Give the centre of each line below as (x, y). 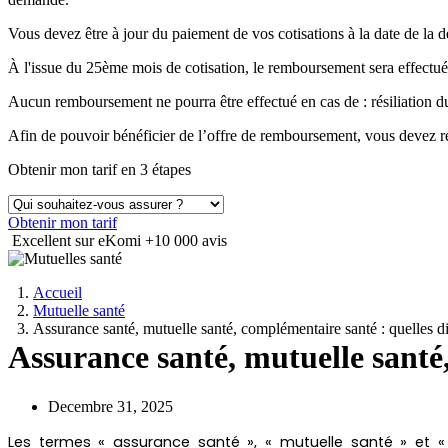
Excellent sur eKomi (78, 240)
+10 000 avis (186, 240)
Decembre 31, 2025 (110, 406)
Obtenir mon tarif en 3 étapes (99, 169)
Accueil (57, 292)
